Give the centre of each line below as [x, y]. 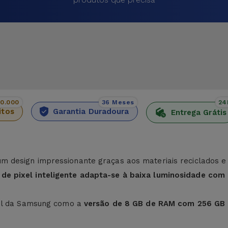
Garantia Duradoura [91, 111]
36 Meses [118, 102]
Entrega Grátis [198, 112]
